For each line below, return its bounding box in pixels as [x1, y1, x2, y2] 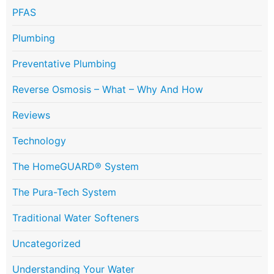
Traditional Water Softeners [12, 212, 139, 224]
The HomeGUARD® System [12, 160, 139, 173]
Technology [12, 135, 66, 147]
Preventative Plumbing [12, 57, 116, 70]
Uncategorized [12, 237, 81, 250]
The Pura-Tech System [12, 186, 116, 199]
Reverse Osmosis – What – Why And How [12, 83, 203, 96]
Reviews [12, 109, 50, 122]
